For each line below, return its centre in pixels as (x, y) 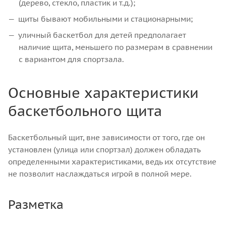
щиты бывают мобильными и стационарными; (105, 19)
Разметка (36, 205)
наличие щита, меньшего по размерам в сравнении (116, 47)
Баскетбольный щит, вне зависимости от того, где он (106, 137)
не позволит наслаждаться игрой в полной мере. (100, 174)
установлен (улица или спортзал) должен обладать (104, 150)
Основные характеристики (103, 93)
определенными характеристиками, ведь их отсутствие (112, 162)
